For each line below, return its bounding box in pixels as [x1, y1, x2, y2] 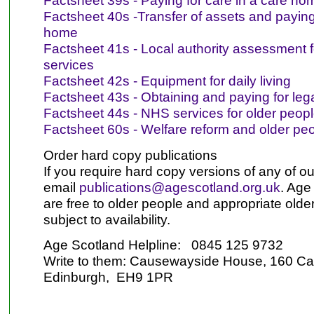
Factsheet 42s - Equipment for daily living [43, 73, 291, 89]
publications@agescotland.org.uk [78, 179, 280, 195]
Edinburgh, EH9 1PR [43, 268, 173, 285]
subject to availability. [43, 211, 170, 227]
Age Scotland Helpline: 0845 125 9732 [43, 236, 283, 252]
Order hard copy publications [43, 146, 217, 163]
